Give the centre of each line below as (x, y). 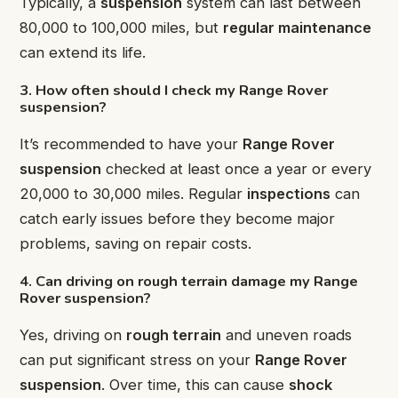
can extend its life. (83, 53)
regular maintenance (297, 28)
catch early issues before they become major (177, 219)
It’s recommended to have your (131, 144)
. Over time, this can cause (195, 385)
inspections (289, 194)
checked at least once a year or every (236, 169)
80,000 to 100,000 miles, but (121, 28)
